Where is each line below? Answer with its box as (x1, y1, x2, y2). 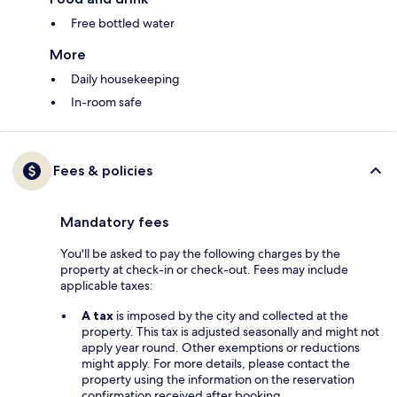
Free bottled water (71, 15, 175, 32)
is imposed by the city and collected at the (113, 307, 348, 324)
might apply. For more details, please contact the (82, 355, 350, 372)
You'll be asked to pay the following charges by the (60, 245, 340, 262)
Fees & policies (53, 162, 152, 180)
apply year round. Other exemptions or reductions (82, 339, 360, 356)
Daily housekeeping (71, 71, 180, 88)
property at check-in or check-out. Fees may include (60, 261, 348, 278)
